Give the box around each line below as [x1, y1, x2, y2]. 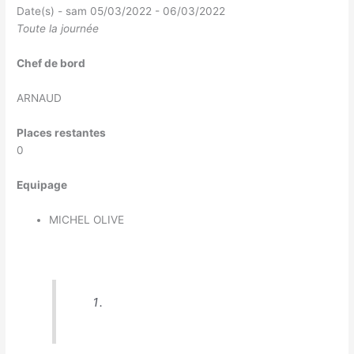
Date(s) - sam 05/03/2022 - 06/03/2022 [17, 5, 226, 18]
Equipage [17, 178, 68, 191]
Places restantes [17, 126, 107, 140]
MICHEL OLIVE [49, 213, 125, 226]
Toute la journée [17, 22, 100, 36]
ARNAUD [17, 92, 62, 105]
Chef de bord [17, 57, 86, 70]
